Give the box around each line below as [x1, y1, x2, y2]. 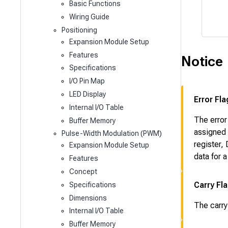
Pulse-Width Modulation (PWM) [61, 129, 162, 138]
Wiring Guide [69, 13, 110, 21]
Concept [69, 167, 98, 176]
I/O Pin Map [69, 77, 105, 85]
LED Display [69, 90, 106, 98]
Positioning [61, 25, 97, 34]
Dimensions [69, 193, 107, 202]
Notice [181, 53, 223, 70]
